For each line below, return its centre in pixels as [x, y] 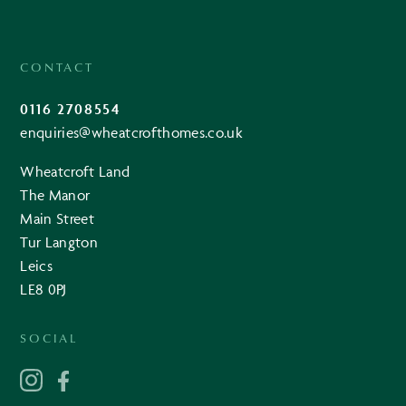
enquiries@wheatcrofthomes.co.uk [131, 132]
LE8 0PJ [43, 289]
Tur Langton [59, 242]
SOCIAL [49, 337]
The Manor [55, 194]
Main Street [58, 218]
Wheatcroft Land [75, 171]
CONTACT [57, 66]
